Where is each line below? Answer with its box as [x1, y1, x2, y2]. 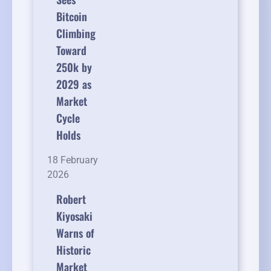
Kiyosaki [56, 208, 93, 224]
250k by [56, 59, 92, 76]
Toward [56, 42, 87, 59]
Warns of [56, 225, 94, 241]
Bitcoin [56, 8, 87, 25]
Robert [56, 191, 86, 207]
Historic [56, 242, 91, 258]
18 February [47, 154, 98, 166]
